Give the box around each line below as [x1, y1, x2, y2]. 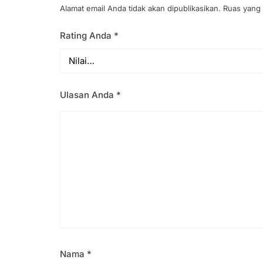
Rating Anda [60, 29, 114, 41]
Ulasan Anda [60, 89, 116, 100]
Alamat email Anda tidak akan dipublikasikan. [60, 3, 221, 13]
